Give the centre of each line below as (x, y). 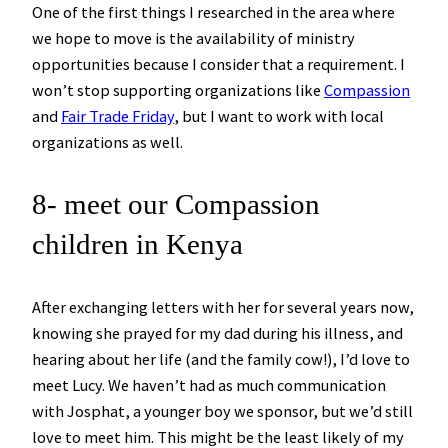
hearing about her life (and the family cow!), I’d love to (221, 358)
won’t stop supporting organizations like (178, 90)
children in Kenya (137, 244)
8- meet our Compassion (176, 204)
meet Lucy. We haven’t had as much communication (209, 384)
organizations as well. (107, 142)
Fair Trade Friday (117, 116)
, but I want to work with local (279, 116)
